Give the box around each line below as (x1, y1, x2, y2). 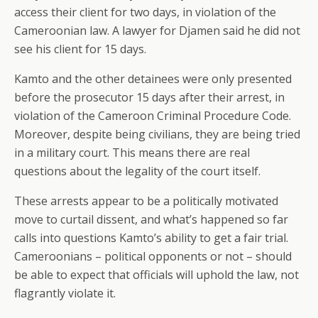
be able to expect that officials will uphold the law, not (14, 267, 299, 283)
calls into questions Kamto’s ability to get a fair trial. (14, 230, 288, 246)
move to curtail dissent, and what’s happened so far (14, 212, 288, 227)
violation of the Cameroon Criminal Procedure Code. (14, 108, 291, 124)
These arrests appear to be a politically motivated (14, 193, 278, 209)
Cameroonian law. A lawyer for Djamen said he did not (14, 23, 300, 38)
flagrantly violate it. (14, 285, 116, 301)
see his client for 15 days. (14, 41, 146, 57)
